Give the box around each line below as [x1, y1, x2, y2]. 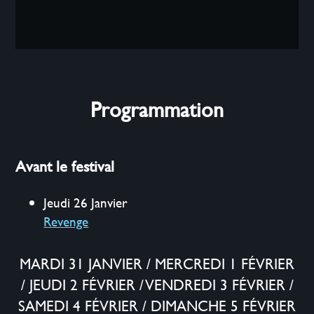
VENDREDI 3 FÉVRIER [146, 273, 285, 295]
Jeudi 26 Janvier [43, 193, 128, 212]
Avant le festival [15, 156, 115, 178]
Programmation [90, 95, 224, 125]
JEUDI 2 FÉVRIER [29, 273, 135, 295]
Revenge [43, 212, 89, 231]
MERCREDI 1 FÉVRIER [155, 252, 294, 274]
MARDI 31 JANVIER [20, 252, 142, 274]
